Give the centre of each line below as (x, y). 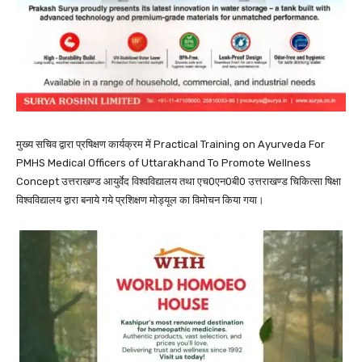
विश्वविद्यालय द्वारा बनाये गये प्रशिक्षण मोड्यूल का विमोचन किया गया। (140, 200)
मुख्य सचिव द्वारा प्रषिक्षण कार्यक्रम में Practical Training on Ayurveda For (170, 145)
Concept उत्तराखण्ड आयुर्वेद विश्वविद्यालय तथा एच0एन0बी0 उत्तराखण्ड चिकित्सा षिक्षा (179, 182)
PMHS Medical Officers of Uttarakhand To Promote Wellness (164, 163)
